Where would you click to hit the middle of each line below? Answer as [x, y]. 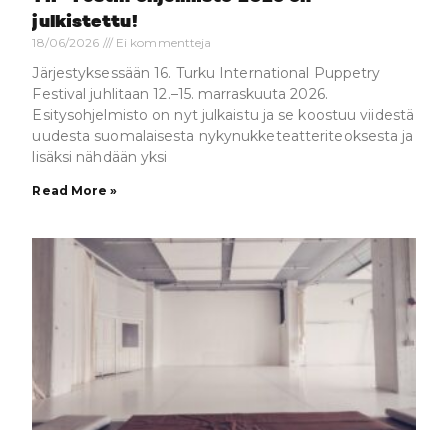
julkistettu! [85, 22]
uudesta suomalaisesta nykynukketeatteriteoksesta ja [223, 136]
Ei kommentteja [162, 43]
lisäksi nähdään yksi [100, 157]
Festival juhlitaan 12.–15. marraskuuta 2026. [180, 94]
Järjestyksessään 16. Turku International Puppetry [206, 73]
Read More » [75, 191]
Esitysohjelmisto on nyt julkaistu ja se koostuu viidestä [223, 115]
